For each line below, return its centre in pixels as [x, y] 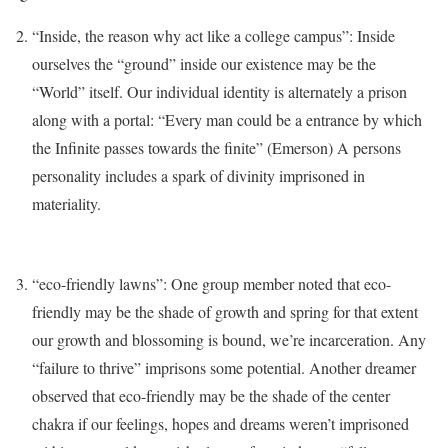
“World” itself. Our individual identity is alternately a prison [219, 91]
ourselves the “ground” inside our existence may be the [204, 63]
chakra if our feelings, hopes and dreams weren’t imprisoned [220, 423]
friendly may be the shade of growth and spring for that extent [225, 311]
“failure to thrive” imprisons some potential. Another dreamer [224, 367]
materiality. [66, 203]
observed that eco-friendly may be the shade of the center [211, 395]
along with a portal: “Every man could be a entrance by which [227, 119]
